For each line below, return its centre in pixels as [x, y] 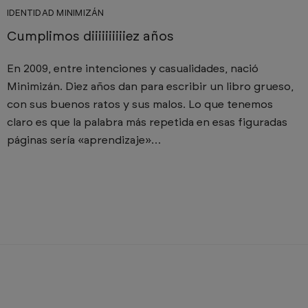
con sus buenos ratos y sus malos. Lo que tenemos [140, 105]
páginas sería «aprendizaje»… [84, 141]
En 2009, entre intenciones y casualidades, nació [133, 69]
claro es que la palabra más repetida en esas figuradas [147, 123]
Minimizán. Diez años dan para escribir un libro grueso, [151, 87]
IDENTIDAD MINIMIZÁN [56, 14]
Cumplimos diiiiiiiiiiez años [91, 37]
